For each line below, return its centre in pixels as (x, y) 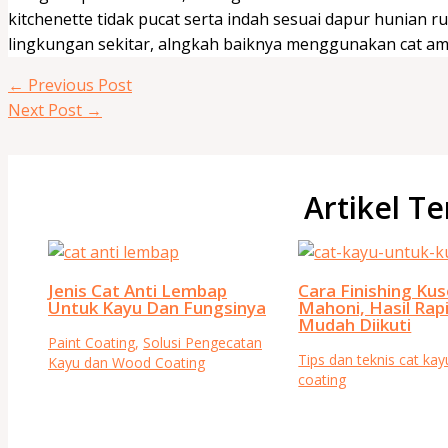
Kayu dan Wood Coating (126, 362)
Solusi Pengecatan (202, 342)
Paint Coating (91, 342)
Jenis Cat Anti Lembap (137, 290)
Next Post (47, 109)
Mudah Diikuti (355, 324)
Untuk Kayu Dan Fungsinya (157, 307)
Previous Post (78, 84)
